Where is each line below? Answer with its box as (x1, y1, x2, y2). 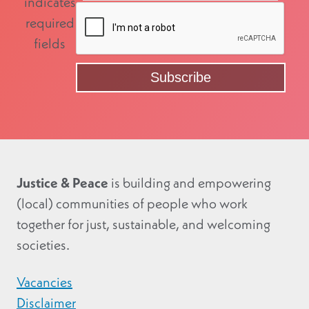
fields (34, 34, 66, 53)
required (25, 14, 74, 32)
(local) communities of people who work (17, 195, 248, 213)
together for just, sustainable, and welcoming (17, 215, 270, 234)
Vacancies (17, 273, 72, 292)
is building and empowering (108, 174, 271, 192)
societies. (17, 236, 70, 255)
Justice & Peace (17, 174, 108, 192)
